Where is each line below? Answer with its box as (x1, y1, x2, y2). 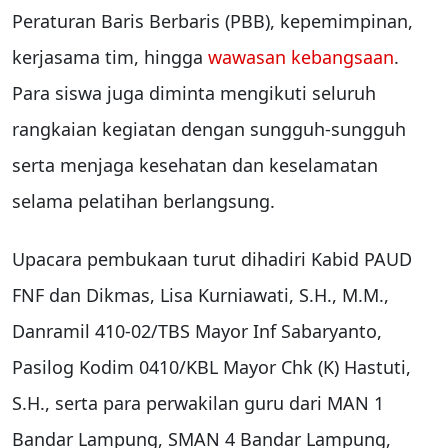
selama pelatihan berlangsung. (12, 189, 275, 214)
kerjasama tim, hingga (12, 45, 208, 70)
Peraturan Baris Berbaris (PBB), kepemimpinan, (12, 9, 413, 34)
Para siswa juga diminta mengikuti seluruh (12, 81, 376, 106)
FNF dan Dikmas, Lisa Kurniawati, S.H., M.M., (12, 283, 389, 308)
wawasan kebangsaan (208, 45, 394, 70)
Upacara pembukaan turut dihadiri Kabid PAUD (12, 247, 412, 272)
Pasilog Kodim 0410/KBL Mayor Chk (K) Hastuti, (12, 355, 411, 380)
